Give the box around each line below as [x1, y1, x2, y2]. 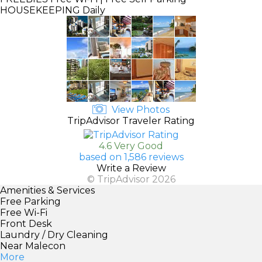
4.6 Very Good [99, 140, 163, 151]
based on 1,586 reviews [78, 151, 184, 163]
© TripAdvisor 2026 [87, 173, 175, 185]
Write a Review [96, 162, 166, 174]
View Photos [109, 104, 170, 115]
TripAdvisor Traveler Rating [67, 115, 195, 126]
